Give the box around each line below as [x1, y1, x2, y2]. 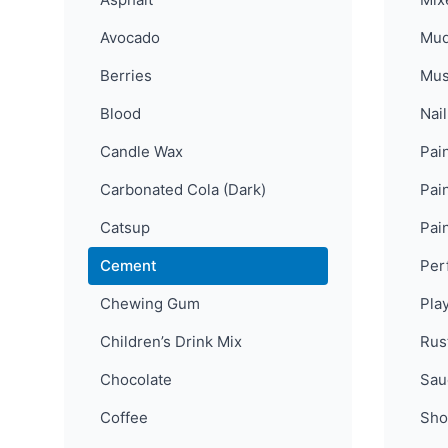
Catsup [100, 218, 150, 237]
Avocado [100, 28, 160, 47]
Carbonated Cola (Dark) [100, 180, 266, 199]
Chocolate [100, 370, 172, 389]
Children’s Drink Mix [100, 332, 242, 351]
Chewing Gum [100, 294, 200, 313]
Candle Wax [100, 142, 183, 161]
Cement [100, 256, 157, 275]
